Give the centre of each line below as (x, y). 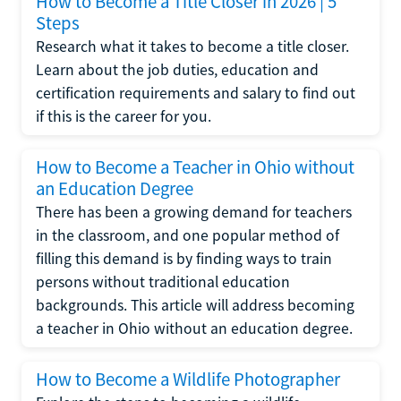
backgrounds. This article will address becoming (195, 305)
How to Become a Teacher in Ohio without (195, 167)
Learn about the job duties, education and (177, 70)
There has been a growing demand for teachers (194, 212)
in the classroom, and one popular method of (188, 235)
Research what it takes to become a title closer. (192, 47)
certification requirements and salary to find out (196, 93)
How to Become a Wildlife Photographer (188, 380)
